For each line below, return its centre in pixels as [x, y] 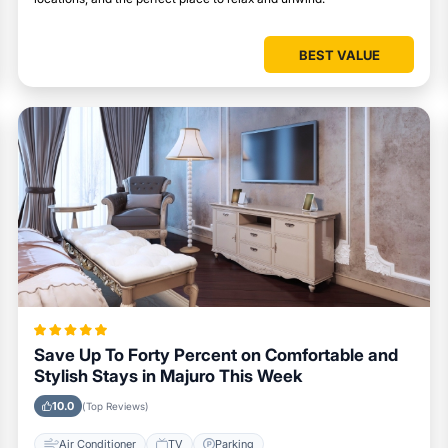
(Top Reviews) [115, 406]
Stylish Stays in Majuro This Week [168, 376]
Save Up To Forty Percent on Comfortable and [216, 355]
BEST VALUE [339, 55]
